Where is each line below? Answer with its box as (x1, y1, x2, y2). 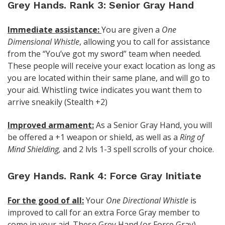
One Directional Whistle (106, 194, 188, 206)
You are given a (101, 24, 162, 35)
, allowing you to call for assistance (79, 36, 210, 47)
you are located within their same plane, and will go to (8, 72, 210, 83)
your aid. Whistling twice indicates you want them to (8, 84, 202, 95)
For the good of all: (8, 194, 84, 206)
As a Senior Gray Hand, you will (96, 119, 212, 131)
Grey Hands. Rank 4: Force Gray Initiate (8, 169, 201, 182)
